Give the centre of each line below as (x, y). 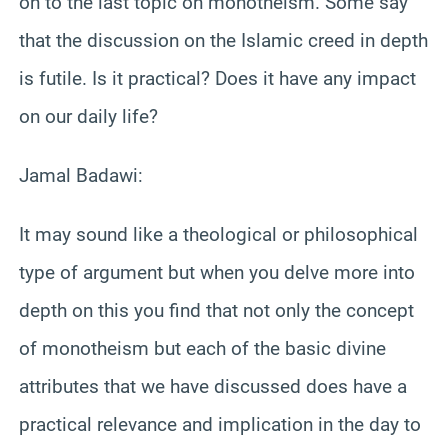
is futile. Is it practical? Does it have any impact (217, 78)
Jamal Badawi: (81, 175)
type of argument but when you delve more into (217, 272)
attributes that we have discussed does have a (213, 386)
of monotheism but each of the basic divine (202, 348)
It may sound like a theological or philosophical (218, 234)
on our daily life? (88, 116)
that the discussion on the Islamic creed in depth (223, 40)
